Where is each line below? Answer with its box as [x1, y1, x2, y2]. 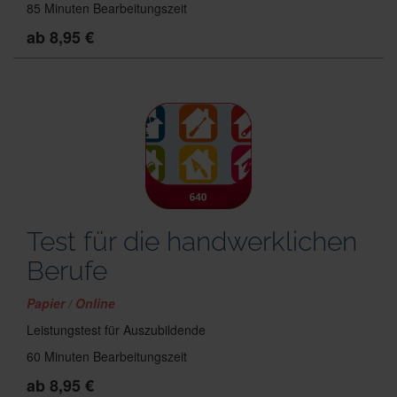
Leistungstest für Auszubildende [27, 321, 206, 339]
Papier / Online [27, 294, 115, 312]
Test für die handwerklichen [27, 226, 357, 257]
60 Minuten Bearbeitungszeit [27, 347, 187, 365]
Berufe [27, 255, 107, 286]
